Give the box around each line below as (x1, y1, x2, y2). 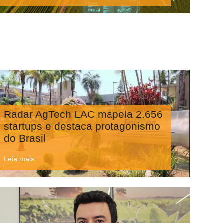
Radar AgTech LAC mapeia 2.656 (3, 108, 163, 120)
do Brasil (3, 132, 46, 144)
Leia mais (3, 155, 34, 163)
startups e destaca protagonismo (3, 120, 160, 132)
